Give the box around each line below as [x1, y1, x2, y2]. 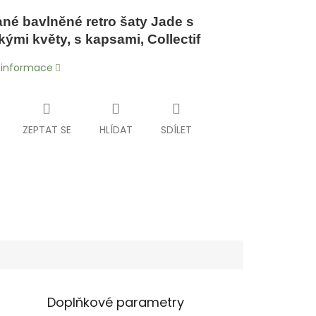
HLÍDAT [99, 123, 133, 138]
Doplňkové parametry [47, 293, 185, 311]
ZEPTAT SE [22, 123, 71, 138]
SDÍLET [160, 123, 192, 138]
